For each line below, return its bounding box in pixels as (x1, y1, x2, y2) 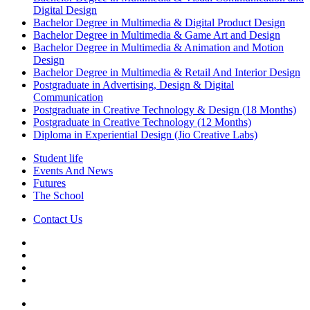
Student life (33, 152, 83, 164)
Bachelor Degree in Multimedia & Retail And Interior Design (33, 66, 300, 78)
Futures (33, 176, 66, 189)
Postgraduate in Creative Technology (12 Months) (33, 116, 251, 128)
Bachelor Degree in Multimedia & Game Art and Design (33, 28, 280, 41)
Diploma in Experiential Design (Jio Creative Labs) (33, 128, 257, 140)
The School (33, 189, 84, 201)
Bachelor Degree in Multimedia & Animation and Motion (33, 41, 284, 53)
